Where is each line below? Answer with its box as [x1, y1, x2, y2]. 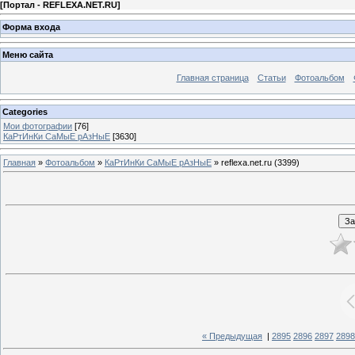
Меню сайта [2, 50, 53, 60]
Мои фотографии [3, 120, 72, 131]
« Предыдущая [202, 331, 262, 342]
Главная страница [176, 73, 249, 83]
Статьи [257, 73, 286, 83]
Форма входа [2, 21, 60, 32]
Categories [2, 106, 48, 116]
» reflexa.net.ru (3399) [212, 157, 300, 167]
